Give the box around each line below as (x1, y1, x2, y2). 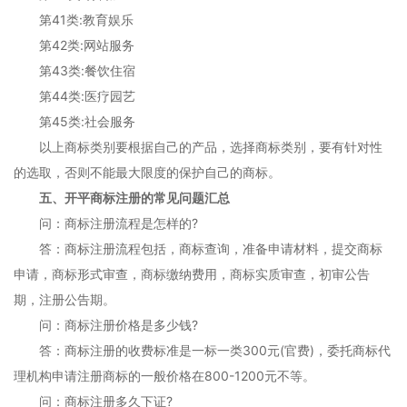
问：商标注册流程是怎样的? (14, 215, 198, 231)
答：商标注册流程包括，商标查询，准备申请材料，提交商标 (14, 241, 382, 256)
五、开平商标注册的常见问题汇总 (26, 190, 230, 205)
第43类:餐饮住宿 (14, 63, 135, 78)
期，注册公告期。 (14, 292, 115, 307)
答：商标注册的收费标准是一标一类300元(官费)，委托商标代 (14, 342, 391, 358)
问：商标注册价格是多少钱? (14, 317, 198, 333)
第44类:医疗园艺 (14, 88, 135, 104)
